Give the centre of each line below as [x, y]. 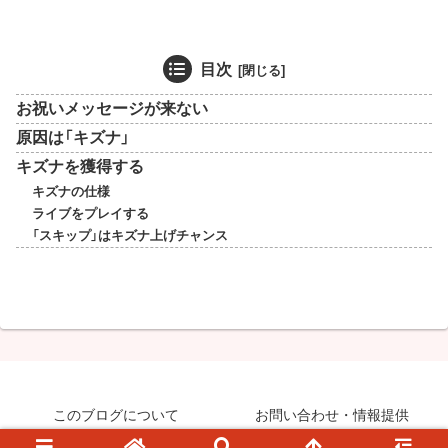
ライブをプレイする [90, 214]
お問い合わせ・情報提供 [332, 414]
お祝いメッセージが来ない [112, 109]
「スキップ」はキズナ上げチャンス [129, 236]
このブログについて [116, 414]
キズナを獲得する [80, 167]
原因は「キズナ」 [73, 138]
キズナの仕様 [70, 192]
